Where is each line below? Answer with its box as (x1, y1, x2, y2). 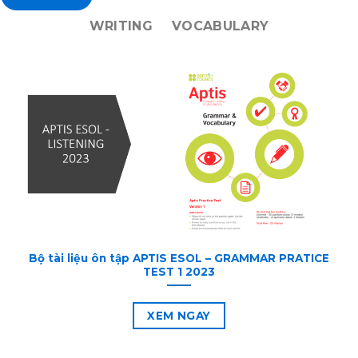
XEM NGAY (147, 308, 211, 322)
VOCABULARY (172, 18, 269, 34)
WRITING (89, 18, 153, 34)
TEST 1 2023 (143, 265, 215, 278)
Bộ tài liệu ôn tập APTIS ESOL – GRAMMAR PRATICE (29, 251, 329, 265)
